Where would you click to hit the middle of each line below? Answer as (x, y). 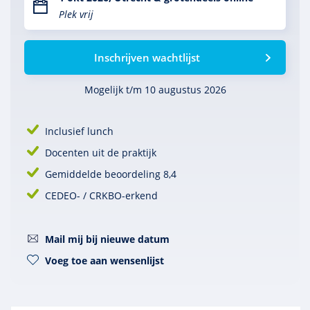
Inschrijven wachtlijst (147, 57)
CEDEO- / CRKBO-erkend (101, 195)
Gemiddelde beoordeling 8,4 (111, 174)
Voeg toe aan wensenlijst (104, 261)
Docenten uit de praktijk (101, 153)
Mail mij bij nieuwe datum (107, 239)
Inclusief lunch (79, 131)
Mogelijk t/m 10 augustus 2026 (155, 90)
